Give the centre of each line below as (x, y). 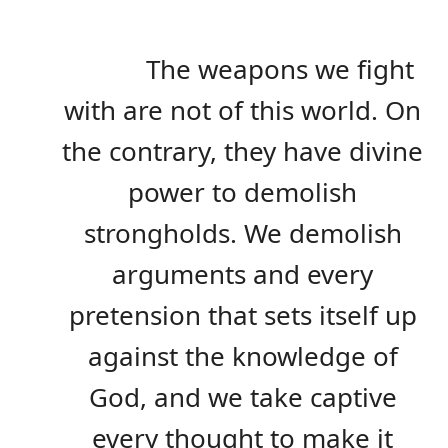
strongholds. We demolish (242, 233)
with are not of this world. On (242, 110)
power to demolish (242, 192)
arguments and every (242, 274)
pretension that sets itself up (242, 315)
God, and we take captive (242, 397)
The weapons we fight (280, 69)
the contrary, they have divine (242, 151)
